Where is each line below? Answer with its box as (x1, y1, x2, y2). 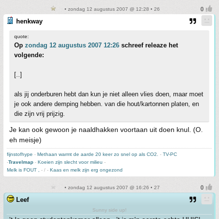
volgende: (14, 51, 44, 59)
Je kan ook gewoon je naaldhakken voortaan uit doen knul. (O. (9, 126, 203, 134)
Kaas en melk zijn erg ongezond (50, 167, 123, 173)
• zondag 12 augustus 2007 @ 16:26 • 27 (63, 185, 160, 191)
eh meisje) (9, 136, 42, 144)
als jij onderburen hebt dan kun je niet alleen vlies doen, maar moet (14, 90, 203, 98)
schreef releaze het (119, 42, 178, 49)
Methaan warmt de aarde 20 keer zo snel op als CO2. (37, 152, 158, 157)
